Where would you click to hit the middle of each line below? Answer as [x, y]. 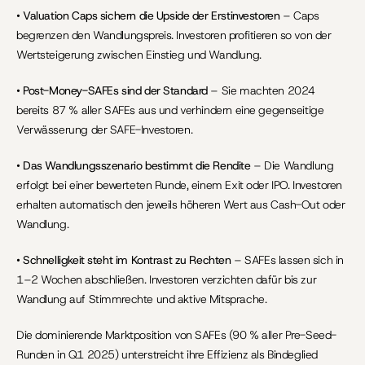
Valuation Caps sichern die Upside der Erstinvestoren [152, 15]
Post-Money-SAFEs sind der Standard [115, 90]
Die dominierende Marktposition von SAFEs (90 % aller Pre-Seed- [176, 335]
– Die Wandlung [292, 165]
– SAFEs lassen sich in [287, 260]
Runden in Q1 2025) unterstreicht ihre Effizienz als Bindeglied [167, 354]
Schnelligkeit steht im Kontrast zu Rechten [127, 260]
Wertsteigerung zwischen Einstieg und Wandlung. [139, 55]
